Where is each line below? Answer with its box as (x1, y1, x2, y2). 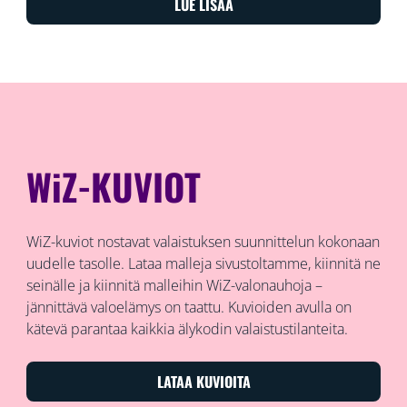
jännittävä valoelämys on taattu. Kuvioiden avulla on (25, 296, 352, 317)
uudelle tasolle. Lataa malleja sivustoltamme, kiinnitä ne (25, 253, 381, 273)
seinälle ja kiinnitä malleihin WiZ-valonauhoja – (25, 274, 323, 295)
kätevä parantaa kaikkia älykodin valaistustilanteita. (25, 318, 348, 339)
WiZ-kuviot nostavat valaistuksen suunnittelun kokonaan (25, 231, 380, 252)
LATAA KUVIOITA (156, 370, 251, 392)
